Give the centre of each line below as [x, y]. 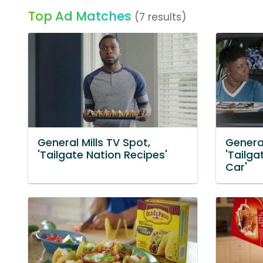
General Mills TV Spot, [94, 143]
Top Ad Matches [80, 16]
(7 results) [160, 17]
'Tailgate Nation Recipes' [102, 155]
